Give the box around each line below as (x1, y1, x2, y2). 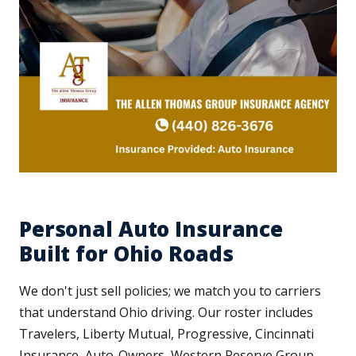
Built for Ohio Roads (19, 239, 234, 269)
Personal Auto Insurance (19, 215, 284, 244)
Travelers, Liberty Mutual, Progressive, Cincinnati (19, 325, 314, 343)
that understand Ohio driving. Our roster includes (19, 304, 313, 322)
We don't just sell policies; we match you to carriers (19, 282, 321, 300)
